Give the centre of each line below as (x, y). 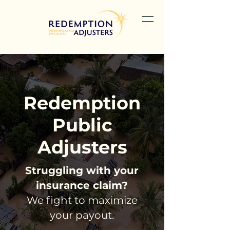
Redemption (82, 103)
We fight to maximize (82, 200)
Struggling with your (82, 170)
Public (82, 125)
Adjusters (82, 147)
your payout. (82, 215)
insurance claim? (82, 185)
